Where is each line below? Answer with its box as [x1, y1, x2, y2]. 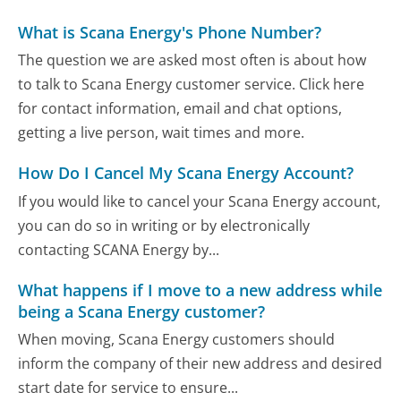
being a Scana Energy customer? [18, 300, 266, 322]
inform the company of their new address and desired [18, 354, 383, 374]
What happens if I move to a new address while [18, 278, 383, 301]
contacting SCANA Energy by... [18, 239, 220, 260]
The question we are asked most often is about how [18, 50, 367, 71]
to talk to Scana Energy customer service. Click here [18, 74, 365, 95]
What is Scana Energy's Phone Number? [18, 21, 322, 43]
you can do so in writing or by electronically [18, 215, 311, 235]
